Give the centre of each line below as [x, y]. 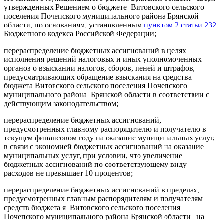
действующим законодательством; [61, 103]
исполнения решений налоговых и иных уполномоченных [103, 59]
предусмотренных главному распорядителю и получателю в [105, 129]
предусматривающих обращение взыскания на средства [98, 77]
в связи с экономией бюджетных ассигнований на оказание [104, 146]
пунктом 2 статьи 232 [180, 25]
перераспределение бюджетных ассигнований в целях [95, 50]
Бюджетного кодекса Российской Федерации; [80, 33]
